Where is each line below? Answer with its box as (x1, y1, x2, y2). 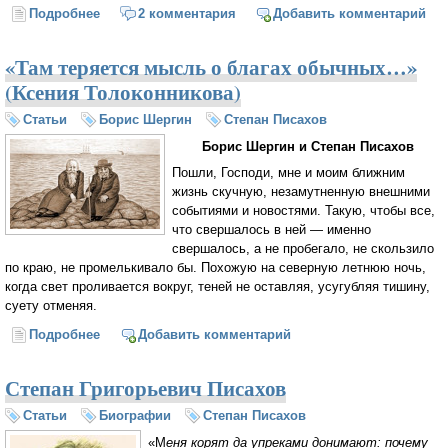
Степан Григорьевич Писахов (5, 373, 286, 404)
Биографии (99, 408, 171, 424)
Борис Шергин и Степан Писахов (201, 138, 414, 154)
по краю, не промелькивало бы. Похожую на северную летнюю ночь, (5, 260, 426, 276)
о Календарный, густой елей (100, 5, 284, 21)
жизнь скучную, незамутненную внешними (172, 184, 430, 200)
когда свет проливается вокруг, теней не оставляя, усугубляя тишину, (5, 279, 430, 295)
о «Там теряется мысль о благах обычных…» (100, 327, 397, 343)
